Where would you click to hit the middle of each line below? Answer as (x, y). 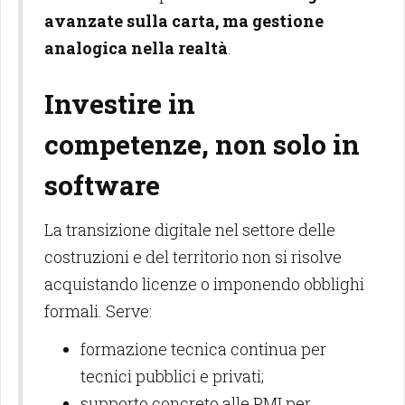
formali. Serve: (98, 311)
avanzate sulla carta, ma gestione (184, 21)
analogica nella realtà (136, 48)
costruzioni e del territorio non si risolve (193, 257)
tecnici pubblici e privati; (172, 376)
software (102, 185)
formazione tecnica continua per (203, 349)
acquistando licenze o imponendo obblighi (204, 284)
